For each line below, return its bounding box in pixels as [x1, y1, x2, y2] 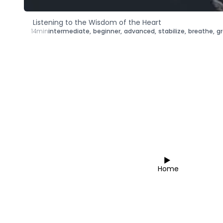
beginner [93, 26, 120, 35]
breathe [188, 26, 213, 35]
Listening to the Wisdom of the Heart [32, 17, 161, 27]
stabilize [158, 26, 185, 35]
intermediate [48, 26, 90, 35]
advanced [124, 26, 155, 35]
